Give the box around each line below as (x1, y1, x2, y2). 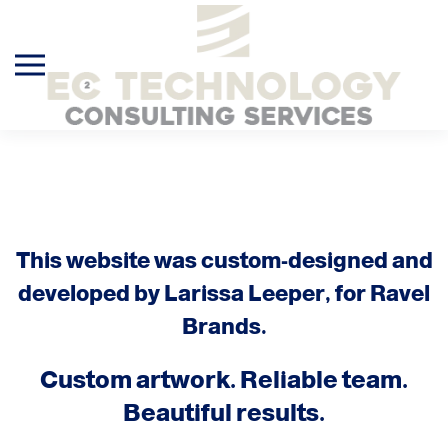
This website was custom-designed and (15, 248, 433, 273)
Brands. (181, 314, 267, 339)
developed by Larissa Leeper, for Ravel (18, 281, 430, 306)
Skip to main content (45, 48, 202, 68)
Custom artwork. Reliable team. (40, 366, 408, 393)
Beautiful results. (123, 399, 325, 426)
